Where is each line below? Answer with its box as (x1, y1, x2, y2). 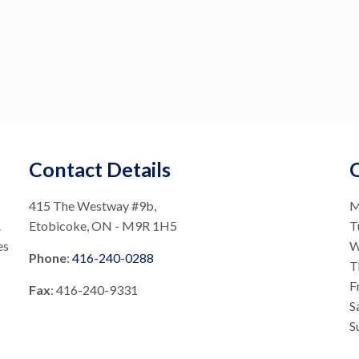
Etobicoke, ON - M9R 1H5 (28, 218, 177, 233)
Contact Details (28, 157, 171, 181)
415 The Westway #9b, (28, 198, 156, 213)
